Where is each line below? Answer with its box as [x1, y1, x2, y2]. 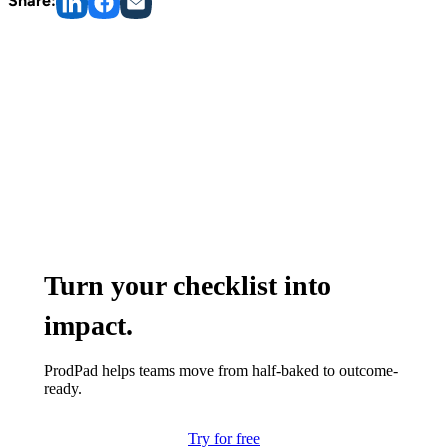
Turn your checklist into [44, 270, 331, 302]
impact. [44, 310, 133, 342]
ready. [44, 380, 82, 398]
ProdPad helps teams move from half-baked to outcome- [44, 362, 398, 380]
